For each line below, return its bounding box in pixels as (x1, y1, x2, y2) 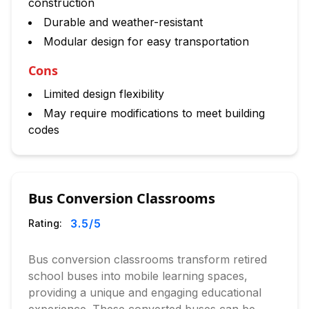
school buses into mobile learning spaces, (28, 269, 248, 283)
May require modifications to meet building (43, 106, 265, 120)
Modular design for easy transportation (43, 34, 249, 48)
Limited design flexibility (43, 87, 164, 101)
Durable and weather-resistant (43, 15, 203, 29)
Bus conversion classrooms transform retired (28, 252, 267, 266)
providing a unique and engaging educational (28, 286, 261, 299)
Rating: (28, 217, 62, 229)
